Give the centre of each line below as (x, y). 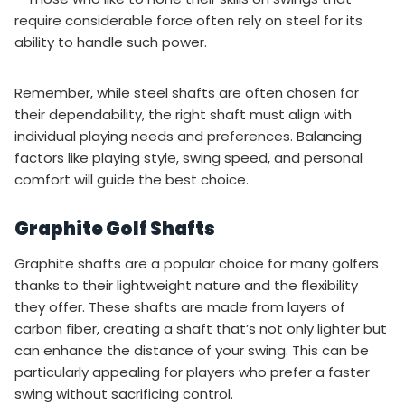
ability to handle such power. (111, 42)
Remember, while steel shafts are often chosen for (187, 92)
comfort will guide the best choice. (132, 179)
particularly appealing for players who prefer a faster (192, 372)
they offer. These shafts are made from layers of (180, 306)
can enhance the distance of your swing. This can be (192, 350)
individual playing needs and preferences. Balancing (188, 136)
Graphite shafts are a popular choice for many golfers (197, 263)
